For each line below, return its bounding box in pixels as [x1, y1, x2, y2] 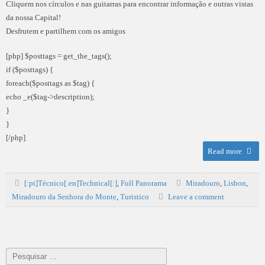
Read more [207, 147, 244, 156]
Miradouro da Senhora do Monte [12, 192, 117, 201]
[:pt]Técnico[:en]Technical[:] [24, 179, 118, 188]
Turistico [120, 192, 149, 201]
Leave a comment [166, 192, 224, 201]
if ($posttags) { [6, 65, 53, 74]
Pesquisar [5, 250, 35, 258]
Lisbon [223, 179, 246, 188]
